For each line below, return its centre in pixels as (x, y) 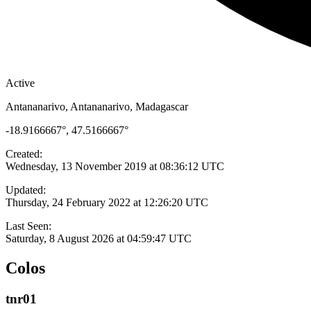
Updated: (26, 190)
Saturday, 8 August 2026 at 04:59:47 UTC (99, 238)
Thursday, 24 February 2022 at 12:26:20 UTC (107, 202)
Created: (24, 154)
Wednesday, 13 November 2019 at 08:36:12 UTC (115, 166)
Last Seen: (28, 226)
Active (20, 83)
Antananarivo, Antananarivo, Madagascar (97, 107)
